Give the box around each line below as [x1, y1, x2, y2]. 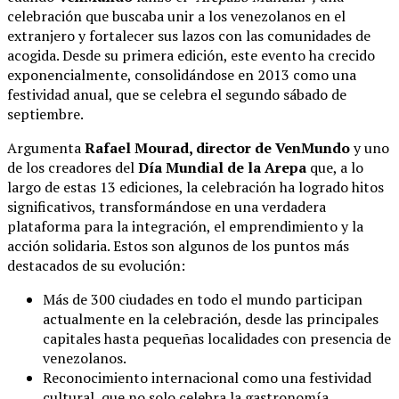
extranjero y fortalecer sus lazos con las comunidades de [7, 25, 370, 45]
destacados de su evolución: [7, 255, 185, 275]
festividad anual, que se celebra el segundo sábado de [7, 84, 346, 104]
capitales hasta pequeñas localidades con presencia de [43, 328, 391, 348]
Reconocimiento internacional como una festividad [43, 367, 371, 387]
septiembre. [7, 103, 84, 124]
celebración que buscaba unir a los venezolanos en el [7, 5, 346, 26]
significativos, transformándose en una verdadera [7, 196, 326, 216]
